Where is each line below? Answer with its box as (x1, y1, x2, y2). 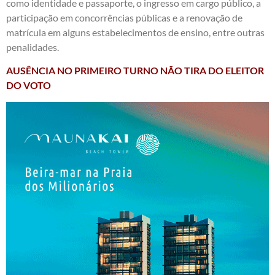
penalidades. (6, 41, 59, 53)
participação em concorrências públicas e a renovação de (6, 11, 242, 23)
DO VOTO (6, 79, 51, 91)
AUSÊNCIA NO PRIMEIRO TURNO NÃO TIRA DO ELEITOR (6, 64, 264, 77)
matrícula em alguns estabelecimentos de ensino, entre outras (6, 26, 265, 38)
